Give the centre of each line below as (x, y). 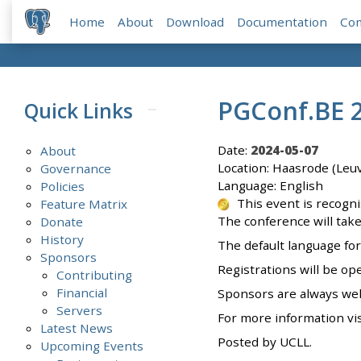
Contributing (95, 275)
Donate (62, 222)
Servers (80, 311)
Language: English (270, 186)
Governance (76, 169)
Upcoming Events (92, 346)
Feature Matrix (84, 204)
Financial (82, 293)
